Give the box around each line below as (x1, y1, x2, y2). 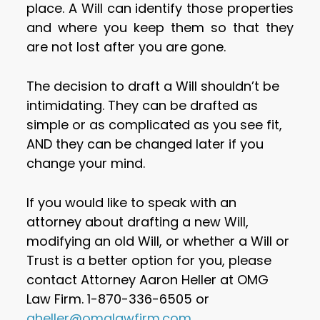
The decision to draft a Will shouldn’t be (26, 77, 280, 96)
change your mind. (26, 154, 146, 173)
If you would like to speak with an (26, 194, 237, 212)
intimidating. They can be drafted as (26, 96, 259, 115)
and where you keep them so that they (26, 19, 294, 37)
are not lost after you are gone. (26, 38, 226, 56)
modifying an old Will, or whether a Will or (26, 232, 290, 251)
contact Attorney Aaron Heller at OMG (26, 271, 269, 289)
